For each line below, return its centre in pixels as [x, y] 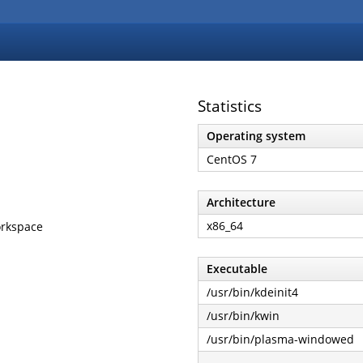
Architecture [241, 202]
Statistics [230, 106]
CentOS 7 [232, 159]
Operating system [256, 135]
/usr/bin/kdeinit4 [252, 292]
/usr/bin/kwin [243, 315]
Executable [237, 268]
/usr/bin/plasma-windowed [280, 339]
